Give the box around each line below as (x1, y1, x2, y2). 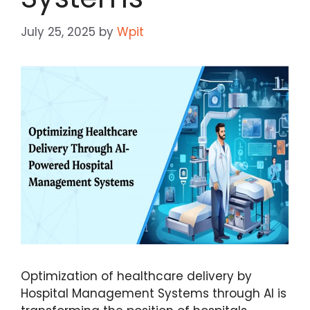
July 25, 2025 (21, 23, 95, 40)
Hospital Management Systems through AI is (21, 285, 286, 302)
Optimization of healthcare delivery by (21, 268, 252, 285)
